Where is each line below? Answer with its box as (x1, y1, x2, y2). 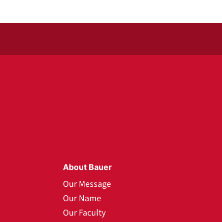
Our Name (63, 192, 101, 205)
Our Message (63, 178, 111, 190)
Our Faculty (63, 207, 106, 219)
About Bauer (63, 162, 112, 172)
